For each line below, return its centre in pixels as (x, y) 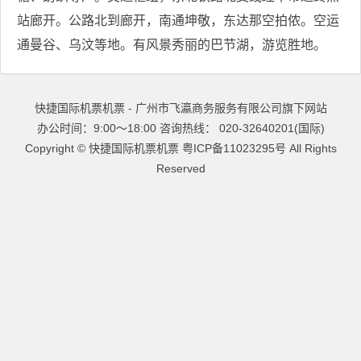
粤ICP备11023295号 (234, 148)
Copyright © (56, 148)
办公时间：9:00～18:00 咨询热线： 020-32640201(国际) (180, 128)
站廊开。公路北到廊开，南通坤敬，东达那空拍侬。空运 (178, 21)
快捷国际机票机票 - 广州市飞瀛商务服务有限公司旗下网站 (180, 108)
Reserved (180, 168)
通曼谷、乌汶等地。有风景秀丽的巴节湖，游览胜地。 (172, 45)
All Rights (311, 148)
